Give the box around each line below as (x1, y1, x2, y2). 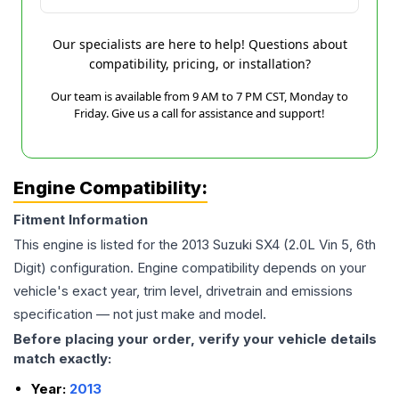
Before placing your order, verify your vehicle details (13, 330, 377, 347)
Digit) (13, 259, 46, 276)
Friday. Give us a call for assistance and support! (74, 105, 325, 121)
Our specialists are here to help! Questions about (52, 36, 347, 53)
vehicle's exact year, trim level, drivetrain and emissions (13, 282, 353, 299)
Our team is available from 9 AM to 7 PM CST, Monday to (51, 88, 348, 104)
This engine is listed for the (13, 236, 182, 253)
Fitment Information (13, 211, 148, 228)
